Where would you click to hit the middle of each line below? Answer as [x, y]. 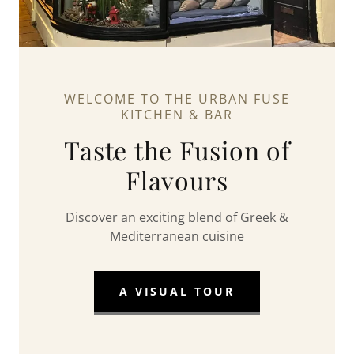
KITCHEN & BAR [177, 114]
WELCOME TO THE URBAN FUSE [177, 98]
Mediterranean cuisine [177, 236]
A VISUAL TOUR [177, 292]
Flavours [177, 179]
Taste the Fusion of [177, 149]
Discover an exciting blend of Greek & [177, 217]
